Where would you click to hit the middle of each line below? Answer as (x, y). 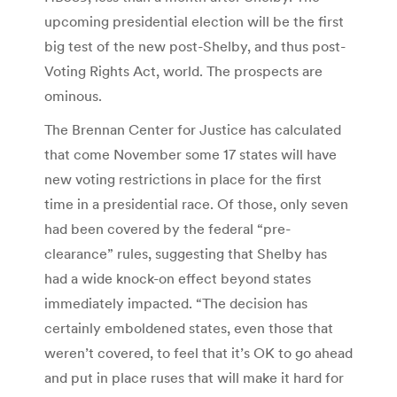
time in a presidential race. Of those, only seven (196, 204)
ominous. (73, 96)
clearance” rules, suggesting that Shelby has (186, 254)
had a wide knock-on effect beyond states (178, 279)
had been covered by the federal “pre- (167, 229)
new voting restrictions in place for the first (183, 179)
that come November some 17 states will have (191, 155)
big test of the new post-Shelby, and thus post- (195, 47)
